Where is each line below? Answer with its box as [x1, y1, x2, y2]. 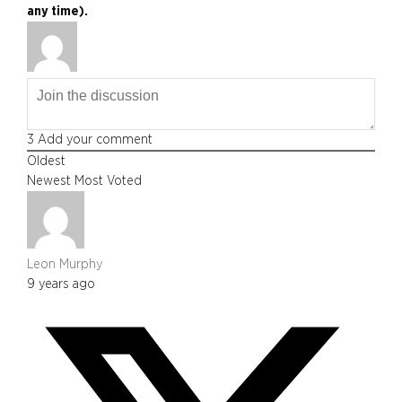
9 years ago [27, 276, 95, 291]
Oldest [27, 153, 66, 168]
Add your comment [34, 132, 153, 146]
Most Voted [74, 173, 142, 188]
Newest [27, 173, 71, 188]
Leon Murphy [27, 257, 102, 271]
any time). [27, 4, 88, 18]
